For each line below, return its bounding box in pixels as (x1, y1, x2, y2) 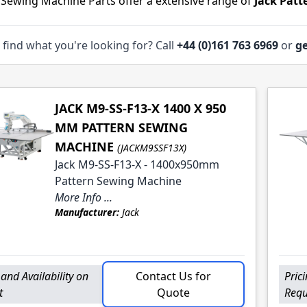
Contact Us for (136, 269, 211, 284)
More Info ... (54, 190, 112, 206)
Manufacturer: (54, 206, 119, 219)
